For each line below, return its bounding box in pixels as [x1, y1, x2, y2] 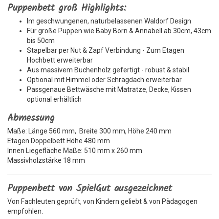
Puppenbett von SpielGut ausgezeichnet [7, 181, 172, 197]
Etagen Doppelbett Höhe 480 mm [7, 137, 110, 145]
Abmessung [7, 110, 55, 126]
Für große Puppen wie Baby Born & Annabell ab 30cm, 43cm [27, 27, 211, 35]
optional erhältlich [27, 95, 82, 103]
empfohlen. [7, 207, 43, 215]
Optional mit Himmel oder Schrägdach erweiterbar [27, 76, 182, 84]
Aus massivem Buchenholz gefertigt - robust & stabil [27, 66, 189, 74]
